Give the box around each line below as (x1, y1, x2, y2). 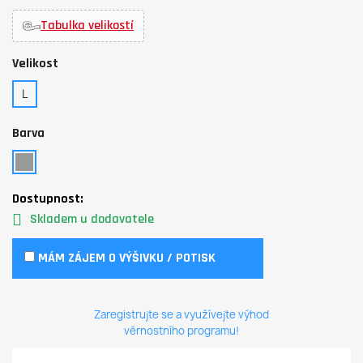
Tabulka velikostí (41, 16, 134, 34)
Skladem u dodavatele (30, 210, 154, 228)
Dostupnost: (12, 190, 83, 207)
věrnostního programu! (123, 322, 239, 338)
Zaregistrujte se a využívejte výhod (93, 306, 269, 322)
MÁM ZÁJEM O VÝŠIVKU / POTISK (35, 249, 216, 267)
